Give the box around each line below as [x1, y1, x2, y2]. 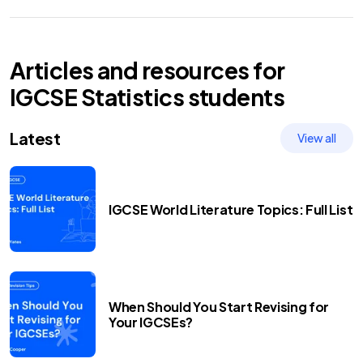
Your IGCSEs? [109, 314, 194, 331]
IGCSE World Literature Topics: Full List [109, 200, 353, 218]
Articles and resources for [10, 56, 285, 84]
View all [297, 130, 336, 145]
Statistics [80, 83, 185, 111]
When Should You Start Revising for [109, 298, 330, 315]
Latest [10, 127, 61, 148]
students [184, 83, 285, 111]
